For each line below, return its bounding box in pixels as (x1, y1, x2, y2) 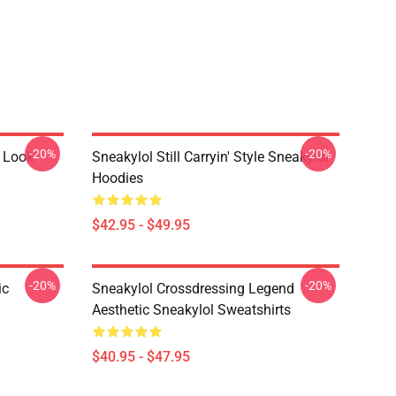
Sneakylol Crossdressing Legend (92, 280, 294, 297)
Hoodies (92, 170, 143, 187)
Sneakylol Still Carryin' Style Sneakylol (92, 148, 329, 165)
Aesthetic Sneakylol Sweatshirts (92, 301, 291, 318)
